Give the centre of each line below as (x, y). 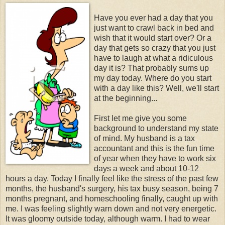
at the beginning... (126, 98)
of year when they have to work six (155, 158)
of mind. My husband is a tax (144, 138)
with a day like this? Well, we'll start (156, 88)
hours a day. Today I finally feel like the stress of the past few (112, 178)
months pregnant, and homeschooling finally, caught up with (112, 198)
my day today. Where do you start (153, 78)
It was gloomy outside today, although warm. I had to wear (108, 218)
